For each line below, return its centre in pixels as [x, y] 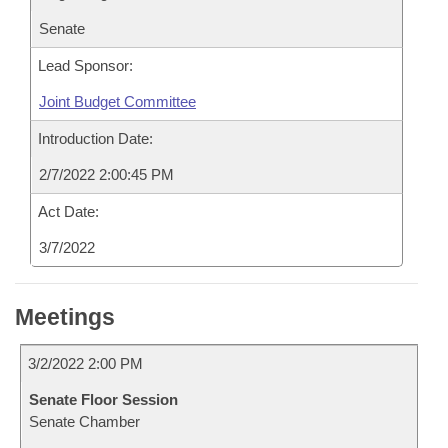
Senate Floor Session [103, 399]
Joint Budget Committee [117, 101]
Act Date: [68, 211]
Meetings [65, 317]
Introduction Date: [95, 138]
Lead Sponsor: [85, 65]
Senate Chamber [84, 421]
